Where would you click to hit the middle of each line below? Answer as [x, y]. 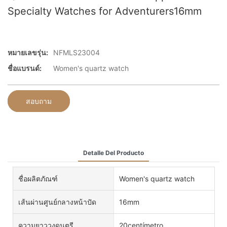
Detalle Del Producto [113, 153]
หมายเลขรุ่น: [28, 53]
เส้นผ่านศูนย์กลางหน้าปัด [57, 202]
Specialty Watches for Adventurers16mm [105, 11]
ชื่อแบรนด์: [25, 68]
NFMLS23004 [77, 53]
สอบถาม [39, 101]
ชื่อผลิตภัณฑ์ [38, 178]
